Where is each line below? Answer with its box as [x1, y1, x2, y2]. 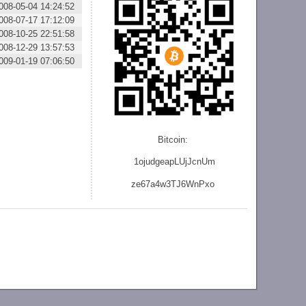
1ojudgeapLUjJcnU [133, 156, 208, 167]
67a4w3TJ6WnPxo [141, 178, 215, 189]
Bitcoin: [158, 135, 191, 145]
